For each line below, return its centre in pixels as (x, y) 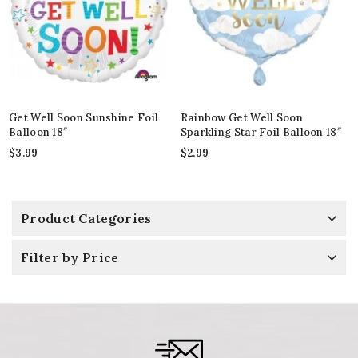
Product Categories (86, 219)
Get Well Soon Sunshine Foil (84, 118)
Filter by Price (70, 258)
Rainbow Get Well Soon (241, 118)
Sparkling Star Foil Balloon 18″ (261, 133)
